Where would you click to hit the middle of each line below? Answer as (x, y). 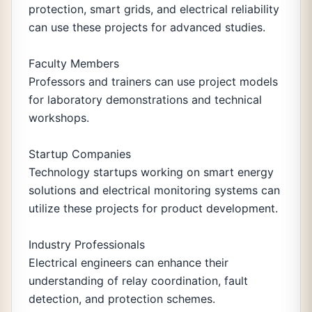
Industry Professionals (87, 244)
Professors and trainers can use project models (153, 81)
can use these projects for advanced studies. (147, 27)
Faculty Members (74, 63)
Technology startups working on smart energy (151, 172)
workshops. (59, 118)
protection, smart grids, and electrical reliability (154, 9)
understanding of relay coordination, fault (138, 281)
